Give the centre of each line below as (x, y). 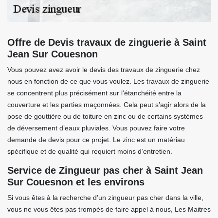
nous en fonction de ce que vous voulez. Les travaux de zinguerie (108, 81)
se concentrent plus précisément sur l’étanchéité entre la (94, 93)
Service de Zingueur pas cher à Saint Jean (105, 170)
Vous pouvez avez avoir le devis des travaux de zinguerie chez (104, 70)
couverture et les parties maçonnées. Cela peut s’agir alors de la (107, 105)
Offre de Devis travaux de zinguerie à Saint (107, 42)
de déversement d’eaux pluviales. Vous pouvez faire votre (96, 128)
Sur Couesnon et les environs (76, 182)
